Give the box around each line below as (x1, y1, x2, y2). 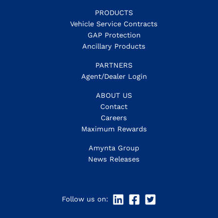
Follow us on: (62, 194, 110, 203)
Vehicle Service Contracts (70, 19, 158, 28)
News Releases (88, 154, 140, 163)
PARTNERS (95, 60, 132, 70)
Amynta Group (89, 143, 139, 152)
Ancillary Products (82, 41, 145, 51)
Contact (100, 102, 127, 111)
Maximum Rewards (81, 124, 147, 133)
